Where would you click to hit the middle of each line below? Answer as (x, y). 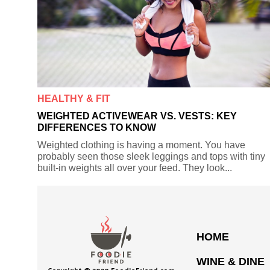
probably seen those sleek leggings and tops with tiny (151, 156)
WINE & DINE (231, 261)
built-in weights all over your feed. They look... (135, 168)
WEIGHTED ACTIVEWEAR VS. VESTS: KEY (137, 116)
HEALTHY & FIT (74, 98)
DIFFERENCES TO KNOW (97, 127)
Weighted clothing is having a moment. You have (141, 145)
